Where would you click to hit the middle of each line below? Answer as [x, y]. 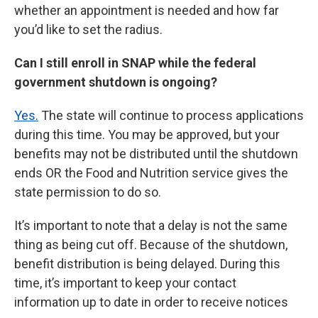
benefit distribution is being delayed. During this [147, 264]
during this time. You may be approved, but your [147, 135]
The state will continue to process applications [171, 116]
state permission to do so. [88, 192]
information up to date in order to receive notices [151, 302]
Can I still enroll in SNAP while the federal [135, 63]
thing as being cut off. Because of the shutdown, [151, 245]
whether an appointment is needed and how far [147, 11]
